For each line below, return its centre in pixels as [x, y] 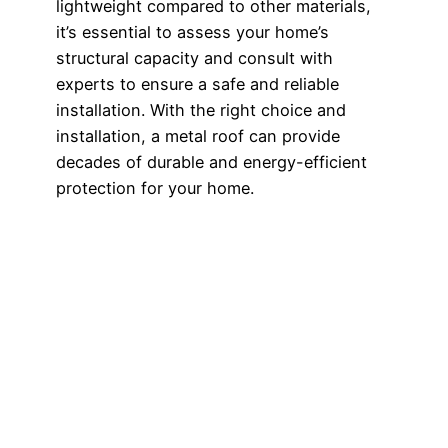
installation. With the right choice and [201, 110]
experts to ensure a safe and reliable [197, 84]
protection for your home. [155, 188]
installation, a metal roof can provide [198, 136]
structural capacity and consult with [194, 58]
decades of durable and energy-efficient [211, 162]
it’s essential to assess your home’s [192, 32]
